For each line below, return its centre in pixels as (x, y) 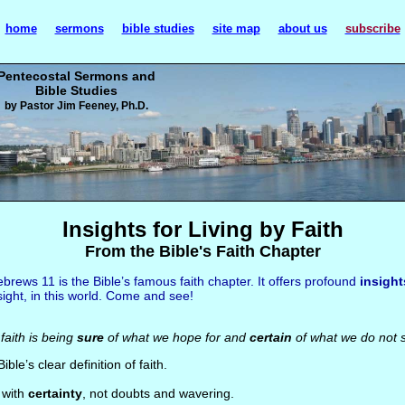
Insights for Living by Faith (202, 229)
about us (302, 28)
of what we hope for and (176, 337)
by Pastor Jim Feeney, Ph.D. (76, 106)
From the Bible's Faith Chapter (202, 251)
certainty (55, 393)
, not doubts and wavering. (158, 393)
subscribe (372, 28)
